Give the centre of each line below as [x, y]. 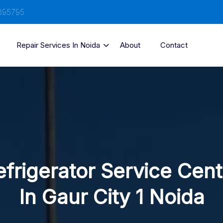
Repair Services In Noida [58, 45]
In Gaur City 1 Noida [111, 197]
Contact [174, 45]
